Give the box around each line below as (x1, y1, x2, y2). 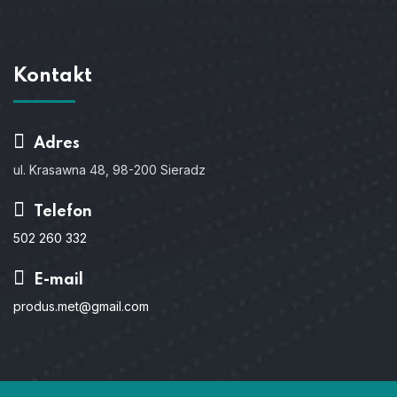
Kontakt (13, 66, 92, 86)
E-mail (30, 271, 83, 288)
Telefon (30, 203, 92, 220)
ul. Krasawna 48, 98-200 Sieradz (13, 161, 206, 177)
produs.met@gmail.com (13, 298, 149, 314)
